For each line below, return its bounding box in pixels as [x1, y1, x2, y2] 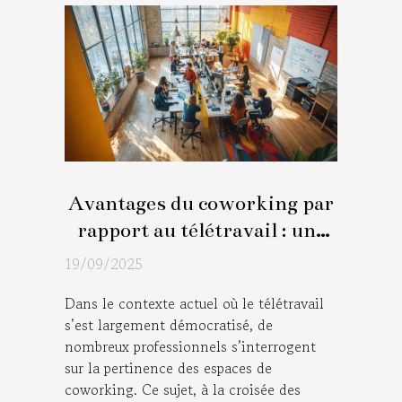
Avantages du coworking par [68, 190, 334, 215]
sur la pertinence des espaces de [65, 356, 272, 379]
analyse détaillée [124, 244, 278, 269]
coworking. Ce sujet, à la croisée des [65, 378, 301, 400]
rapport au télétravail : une [76, 217, 326, 242]
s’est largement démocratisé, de [65, 313, 273, 336]
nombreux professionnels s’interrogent [65, 335, 316, 357]
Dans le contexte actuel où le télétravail [65, 292, 324, 314]
